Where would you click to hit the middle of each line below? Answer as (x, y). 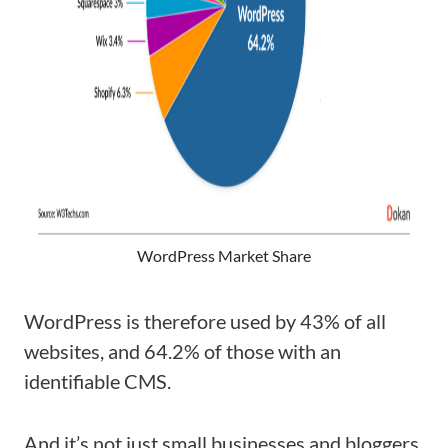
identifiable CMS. (97, 381)
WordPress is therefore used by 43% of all (205, 321)
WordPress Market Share (224, 255)
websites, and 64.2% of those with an (182, 351)
